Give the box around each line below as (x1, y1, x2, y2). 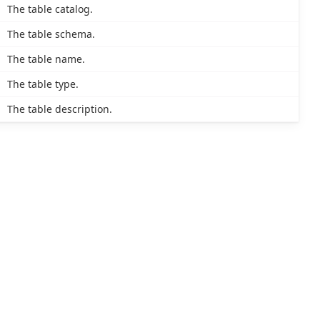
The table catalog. (6, 2, 93, 16)
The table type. (6, 77, 79, 91)
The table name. (6, 52, 85, 66)
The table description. (6, 102, 112, 116)
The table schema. (6, 27, 95, 41)
